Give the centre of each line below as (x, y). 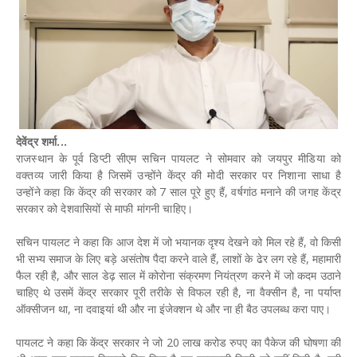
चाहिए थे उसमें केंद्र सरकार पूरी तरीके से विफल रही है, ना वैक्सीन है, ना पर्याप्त (178, 292)
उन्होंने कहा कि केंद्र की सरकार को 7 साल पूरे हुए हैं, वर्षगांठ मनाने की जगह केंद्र (178, 191)
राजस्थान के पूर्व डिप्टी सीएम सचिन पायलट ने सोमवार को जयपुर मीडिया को (178, 158)
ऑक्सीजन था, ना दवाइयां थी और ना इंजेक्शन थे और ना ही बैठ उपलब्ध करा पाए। (173, 308)
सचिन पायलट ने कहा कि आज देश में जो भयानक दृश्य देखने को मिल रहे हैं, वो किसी (178, 241)
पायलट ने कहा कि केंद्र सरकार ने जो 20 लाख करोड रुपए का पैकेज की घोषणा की (178, 342)
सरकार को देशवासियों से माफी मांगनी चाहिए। (105, 208)
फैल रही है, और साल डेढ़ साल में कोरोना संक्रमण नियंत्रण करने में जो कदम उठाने (178, 275)
